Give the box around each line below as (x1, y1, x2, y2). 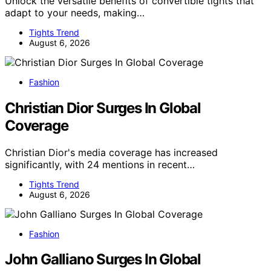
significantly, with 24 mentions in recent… (5, 158, 195, 171)
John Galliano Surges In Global (5, 250, 201, 269)
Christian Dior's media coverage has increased (5, 146, 218, 158)
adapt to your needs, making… (5, 6, 145, 19)
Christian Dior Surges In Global (5, 99, 201, 117)
